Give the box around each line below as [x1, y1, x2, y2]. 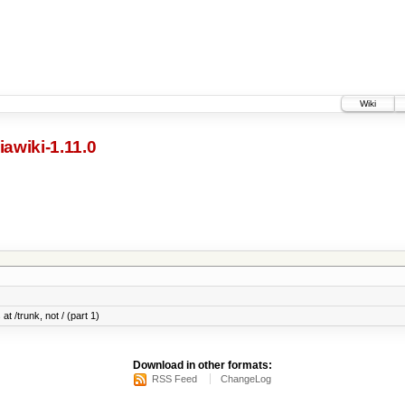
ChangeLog [221, 373, 271, 385]
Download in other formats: [133, 359, 272, 372]
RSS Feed [152, 373, 197, 385]
